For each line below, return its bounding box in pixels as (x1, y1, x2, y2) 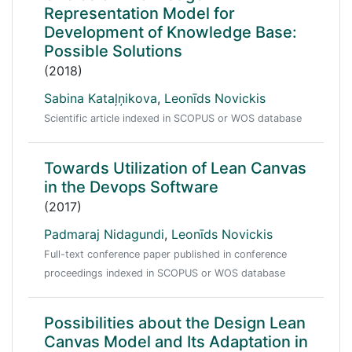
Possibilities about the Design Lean (44, 313, 306, 332)
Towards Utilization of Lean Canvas (44, 159, 306, 178)
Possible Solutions (44, 42, 182, 60)
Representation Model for (44, 4, 235, 23)
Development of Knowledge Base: (44, 23, 297, 42)
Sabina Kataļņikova (44, 90, 157, 106)
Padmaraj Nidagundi (44, 226, 164, 242)
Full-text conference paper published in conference (44, 248, 287, 260)
